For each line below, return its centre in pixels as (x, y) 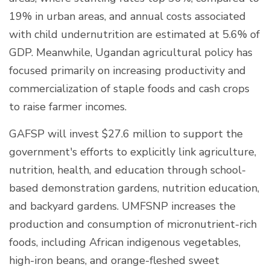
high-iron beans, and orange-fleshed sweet (114, 260)
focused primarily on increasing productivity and (127, 70)
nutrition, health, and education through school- (127, 170)
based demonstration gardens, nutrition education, (134, 188)
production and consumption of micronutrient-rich (133, 224)
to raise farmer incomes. (69, 106)
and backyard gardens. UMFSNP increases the (122, 206)
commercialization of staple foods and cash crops (129, 88)
